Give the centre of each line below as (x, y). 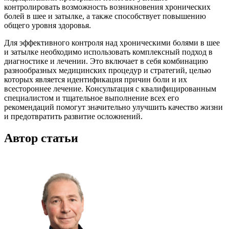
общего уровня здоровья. (48, 25)
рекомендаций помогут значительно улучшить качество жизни (113, 107)
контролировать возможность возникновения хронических (107, 7)
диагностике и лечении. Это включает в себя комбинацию (106, 61)
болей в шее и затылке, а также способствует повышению (105, 16)
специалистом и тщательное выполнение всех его (91, 98)
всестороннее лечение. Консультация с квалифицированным (110, 89)
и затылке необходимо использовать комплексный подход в (108, 52)
